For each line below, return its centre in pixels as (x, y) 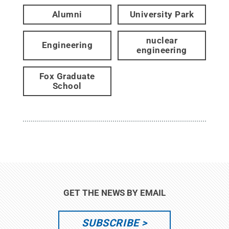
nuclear (162, 40)
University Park (162, 14)
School (67, 86)
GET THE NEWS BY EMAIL (114, 192)
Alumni (67, 14)
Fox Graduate (67, 76)
